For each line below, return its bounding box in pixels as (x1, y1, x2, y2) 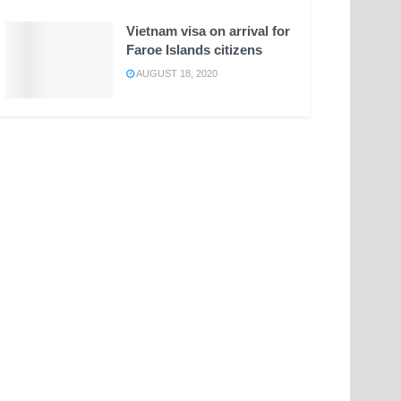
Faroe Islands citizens (126, 41, 262, 57)
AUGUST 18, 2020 (134, 67, 218, 79)
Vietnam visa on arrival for (126, 22, 290, 38)
